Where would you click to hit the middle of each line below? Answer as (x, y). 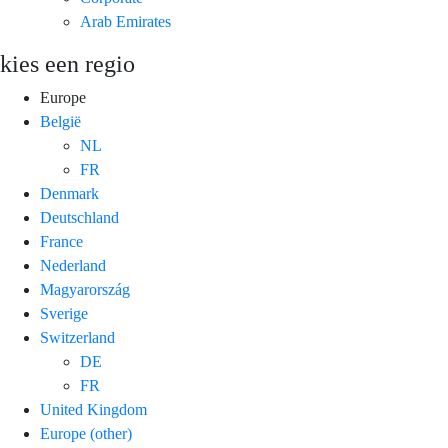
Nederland (73, 265)
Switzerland (77, 337)
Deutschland (79, 217)
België (60, 121)
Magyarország (85, 289)
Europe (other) (86, 433)
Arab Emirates (125, 21)
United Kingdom (93, 409)
